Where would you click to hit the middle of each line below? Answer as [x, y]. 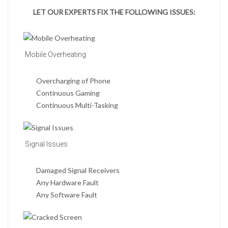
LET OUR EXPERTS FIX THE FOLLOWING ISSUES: [114, 12]
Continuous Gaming [68, 93]
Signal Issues [46, 144]
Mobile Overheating [55, 55]
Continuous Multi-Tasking [77, 105]
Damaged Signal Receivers [78, 170]
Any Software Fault [67, 195]
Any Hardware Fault [67, 183]
